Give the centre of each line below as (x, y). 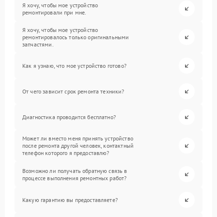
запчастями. (38, 44)
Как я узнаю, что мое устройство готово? (74, 66)
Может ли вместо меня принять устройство (78, 138)
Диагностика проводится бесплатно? (69, 117)
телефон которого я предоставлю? (66, 153)
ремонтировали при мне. (54, 12)
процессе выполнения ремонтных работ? (75, 178)
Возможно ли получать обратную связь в (75, 170)
